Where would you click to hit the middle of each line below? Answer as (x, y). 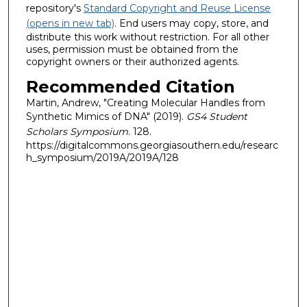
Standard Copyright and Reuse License (177, 9)
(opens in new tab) (70, 24)
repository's (54, 9)
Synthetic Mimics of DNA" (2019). (106, 117)
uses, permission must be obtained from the (132, 50)
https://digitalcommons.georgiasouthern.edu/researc (152, 146)
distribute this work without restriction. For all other (147, 37)
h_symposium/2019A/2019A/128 (102, 158)
